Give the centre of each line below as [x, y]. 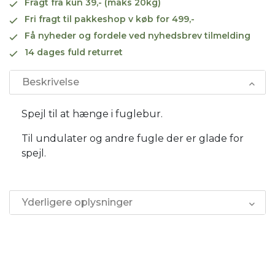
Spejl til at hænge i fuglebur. [92, 114]
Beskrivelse [51, 82]
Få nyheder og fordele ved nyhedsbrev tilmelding [137, 35]
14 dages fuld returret [74, 52]
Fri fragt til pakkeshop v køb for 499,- [110, 19]
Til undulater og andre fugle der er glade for [133, 138]
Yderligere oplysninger [77, 202]
